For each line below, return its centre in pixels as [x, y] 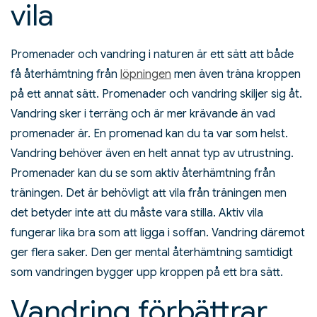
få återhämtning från [65, 75]
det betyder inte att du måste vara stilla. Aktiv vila [137, 213]
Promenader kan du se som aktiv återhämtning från [143, 174]
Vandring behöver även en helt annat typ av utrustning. [152, 154]
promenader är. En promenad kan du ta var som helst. [149, 134]
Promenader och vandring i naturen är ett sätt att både [152, 55]
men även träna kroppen [236, 75]
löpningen [146, 75]
